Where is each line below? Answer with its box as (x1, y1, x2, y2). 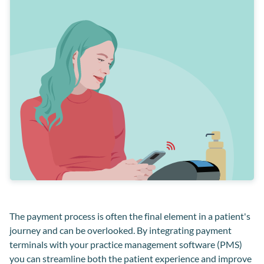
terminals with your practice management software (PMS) (9, 238, 242, 250)
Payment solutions (24, 152, 92, 163)
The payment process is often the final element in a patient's (9, 210, 250, 222)
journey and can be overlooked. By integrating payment (9, 224, 232, 236)
